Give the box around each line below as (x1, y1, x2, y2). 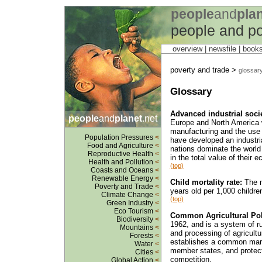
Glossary (170, 85, 212, 97)
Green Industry (106, 199, 155, 207)
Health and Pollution (88, 158, 155, 166)
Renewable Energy (91, 174, 155, 182)
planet (114, 113, 142, 123)
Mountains (119, 223, 155, 232)
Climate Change (101, 191, 155, 199)
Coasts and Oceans (90, 166, 155, 174)
